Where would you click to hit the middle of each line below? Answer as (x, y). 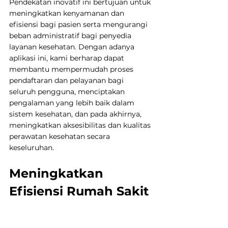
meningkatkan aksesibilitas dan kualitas (81, 125)
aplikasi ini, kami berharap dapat (68, 58)
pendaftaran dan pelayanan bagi (67, 80)
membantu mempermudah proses (72, 69)
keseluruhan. (32, 147)
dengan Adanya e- (68, 209)
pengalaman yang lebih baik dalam (73, 103)
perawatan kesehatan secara (61, 136)
